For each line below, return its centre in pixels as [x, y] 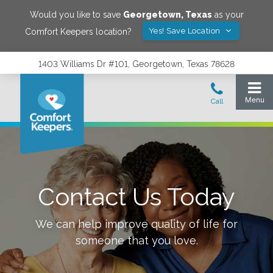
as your [228, 15]
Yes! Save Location [186, 31]
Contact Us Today [136, 197]
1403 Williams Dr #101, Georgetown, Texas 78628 [136, 64]
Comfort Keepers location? [78, 31]
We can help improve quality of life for [136, 224]
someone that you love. [136, 240]
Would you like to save [76, 15]
